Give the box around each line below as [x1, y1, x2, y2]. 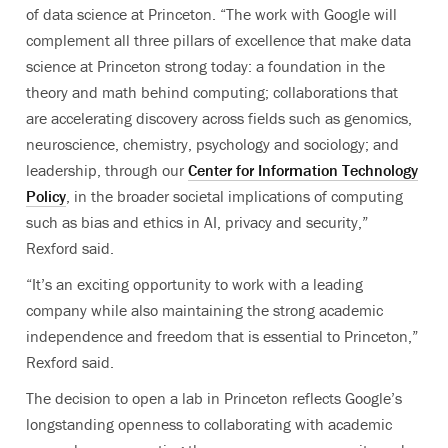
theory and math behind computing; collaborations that [26, 81, 398, 102]
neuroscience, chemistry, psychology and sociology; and [26, 133, 399, 154]
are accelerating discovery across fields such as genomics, [26, 107, 412, 128]
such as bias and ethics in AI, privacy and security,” [26, 211, 368, 232]
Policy [26, 185, 66, 206]
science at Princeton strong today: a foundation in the [26, 55, 385, 76]
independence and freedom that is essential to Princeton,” [26, 325, 418, 346]
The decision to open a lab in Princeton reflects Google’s [26, 387, 402, 408]
